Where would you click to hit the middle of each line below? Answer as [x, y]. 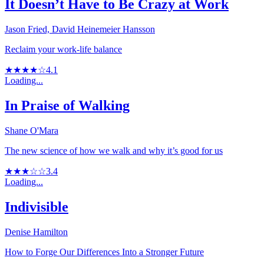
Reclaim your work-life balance [63, 49]
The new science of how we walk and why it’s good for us [114, 151]
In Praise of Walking [67, 106]
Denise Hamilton [36, 232]
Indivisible [37, 207]
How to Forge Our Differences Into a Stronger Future [104, 252]
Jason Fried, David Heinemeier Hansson [80, 29]
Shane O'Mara [32, 131]
